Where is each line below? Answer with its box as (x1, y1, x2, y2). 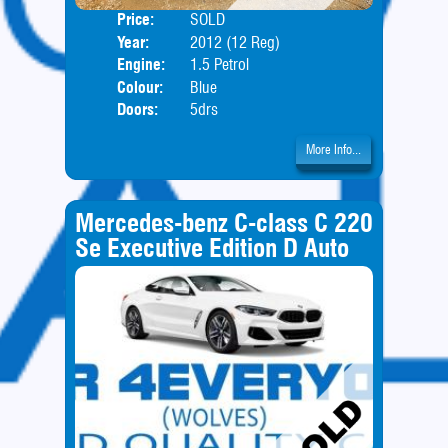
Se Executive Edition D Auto (74, 232, 349, 264)
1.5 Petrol (189, 55, 249, 75)
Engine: (117, 55, 166, 75)
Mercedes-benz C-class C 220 (74, 207, 373, 239)
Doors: (117, 99, 159, 119)
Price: (117, 10, 155, 30)
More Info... (306, 141, 362, 157)
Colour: (117, 77, 164, 97)
